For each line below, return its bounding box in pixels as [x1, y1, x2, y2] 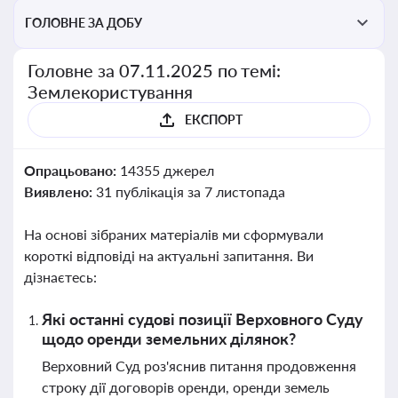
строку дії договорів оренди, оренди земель [42, 378, 330, 395]
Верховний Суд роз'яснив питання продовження [42, 357, 356, 374]
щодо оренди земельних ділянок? [42, 329, 296, 348]
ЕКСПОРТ [184, 112, 243, 127]
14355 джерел [119, 162, 214, 179]
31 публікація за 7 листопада [95, 183, 285, 200]
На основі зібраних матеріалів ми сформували [24, 226, 323, 243]
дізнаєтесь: [24, 268, 97, 285]
